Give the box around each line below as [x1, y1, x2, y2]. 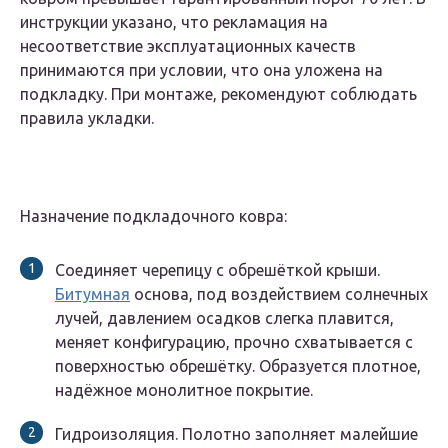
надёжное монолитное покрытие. [55, 381, 313, 400]
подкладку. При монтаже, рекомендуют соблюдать [20, 85, 417, 104]
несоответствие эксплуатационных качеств [20, 37, 356, 56]
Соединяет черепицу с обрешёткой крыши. [55, 261, 380, 280]
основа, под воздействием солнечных [130, 285, 428, 304]
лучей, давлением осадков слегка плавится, [55, 309, 394, 328]
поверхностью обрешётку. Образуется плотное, [55, 357, 421, 376]
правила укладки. [20, 109, 154, 128]
